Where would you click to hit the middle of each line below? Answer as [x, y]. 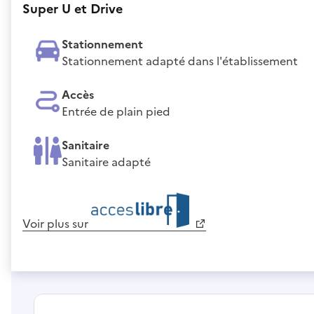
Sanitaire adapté [106, 162]
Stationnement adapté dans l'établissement [180, 61]
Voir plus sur [57, 223]
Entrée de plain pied [116, 111]
